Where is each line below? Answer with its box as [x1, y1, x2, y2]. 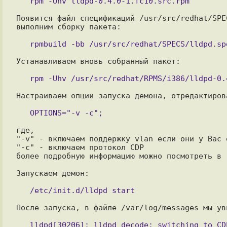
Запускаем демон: [16, 169, 89, 177]
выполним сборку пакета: [16, 22, 121, 31]
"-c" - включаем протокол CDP [16, 143, 144, 152]
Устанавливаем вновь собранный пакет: [16, 57, 180, 65]
